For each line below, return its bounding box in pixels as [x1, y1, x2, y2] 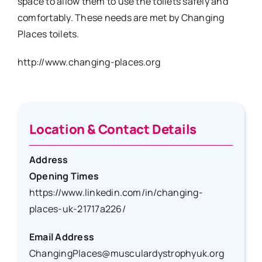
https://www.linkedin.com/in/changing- [29, 186, 203, 199]
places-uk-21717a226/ [29, 202, 126, 215]
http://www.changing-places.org [17, 56, 161, 68]
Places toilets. [17, 27, 80, 40]
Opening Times [29, 170, 99, 182]
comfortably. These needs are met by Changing [17, 11, 225, 24]
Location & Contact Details [29, 120, 197, 138]
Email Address [29, 230, 95, 243]
